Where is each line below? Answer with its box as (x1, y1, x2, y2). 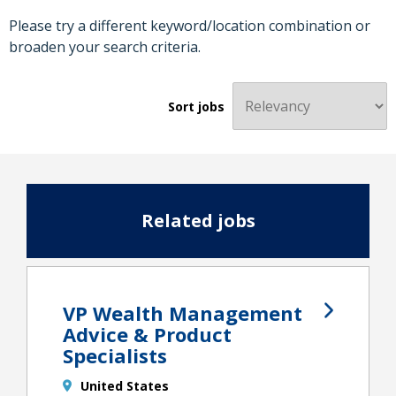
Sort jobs (168, 98, 225, 116)
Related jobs (141, 209, 255, 233)
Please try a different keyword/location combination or (9, 16, 370, 36)
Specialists (63, 342, 167, 369)
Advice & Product (63, 321, 232, 348)
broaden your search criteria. (9, 37, 201, 57)
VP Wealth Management (63, 300, 302, 327)
